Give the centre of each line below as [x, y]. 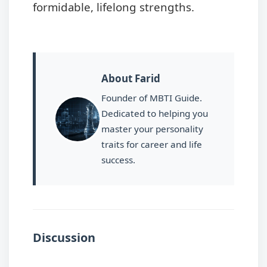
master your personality [152, 129]
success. [118, 160]
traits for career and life [152, 145]
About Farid [131, 79]
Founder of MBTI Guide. [152, 98]
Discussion [64, 238]
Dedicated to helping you [155, 114]
